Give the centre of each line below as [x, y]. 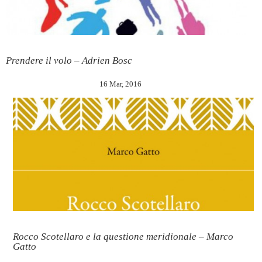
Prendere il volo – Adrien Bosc [69, 60]
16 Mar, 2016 [120, 84]
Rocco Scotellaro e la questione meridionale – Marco [123, 237]
